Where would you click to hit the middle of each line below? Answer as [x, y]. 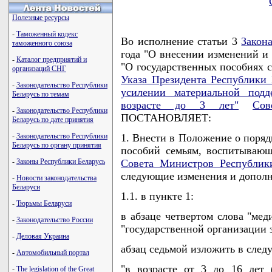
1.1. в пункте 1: [157, 196]
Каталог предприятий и [52, 59]
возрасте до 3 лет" [180, 105]
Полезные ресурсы [41, 18]
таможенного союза [42, 43]
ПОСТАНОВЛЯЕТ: [166, 118]
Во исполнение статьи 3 [181, 41]
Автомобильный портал [53, 253]
